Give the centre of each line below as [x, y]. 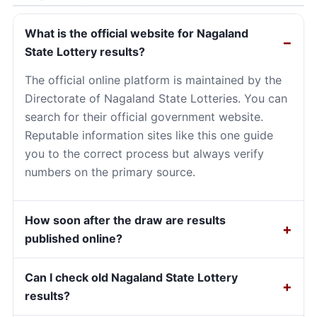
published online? [74, 239]
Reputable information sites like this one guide [149, 136]
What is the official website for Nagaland [137, 34]
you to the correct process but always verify [144, 154]
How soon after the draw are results [125, 220]
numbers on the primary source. [110, 172]
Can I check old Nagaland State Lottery [131, 278]
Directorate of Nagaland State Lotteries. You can [156, 99]
